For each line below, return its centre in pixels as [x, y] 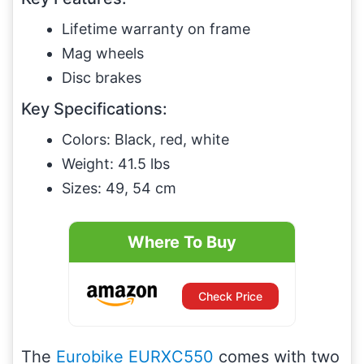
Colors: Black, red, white [145, 139]
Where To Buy [182, 242]
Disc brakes [102, 77]
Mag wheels [103, 53]
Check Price [231, 296]
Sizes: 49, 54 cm [119, 188]
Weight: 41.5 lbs [116, 163]
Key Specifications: [94, 108]
